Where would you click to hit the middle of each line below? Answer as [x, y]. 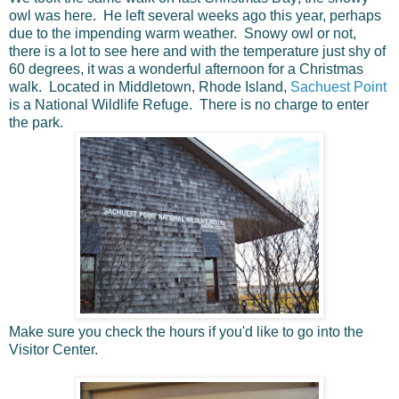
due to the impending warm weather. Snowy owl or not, [183, 33]
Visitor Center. [53, 349]
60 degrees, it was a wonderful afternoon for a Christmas [186, 69]
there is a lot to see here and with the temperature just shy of [197, 51]
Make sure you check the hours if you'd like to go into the [186, 331]
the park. [36, 122]
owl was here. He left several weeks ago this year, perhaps [195, 15]
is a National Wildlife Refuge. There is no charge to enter [189, 104]
